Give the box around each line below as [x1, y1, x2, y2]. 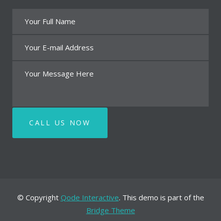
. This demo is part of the [118, 192, 204, 202]
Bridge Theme [86, 205, 135, 215]
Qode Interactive [60, 192, 119, 202]
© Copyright [17, 192, 61, 202]
